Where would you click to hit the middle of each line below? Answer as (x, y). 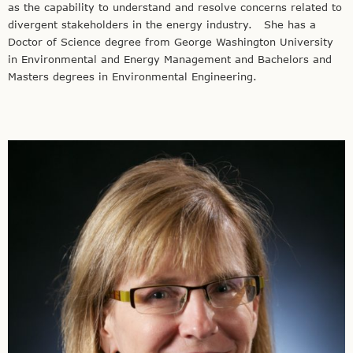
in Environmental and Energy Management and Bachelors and (170, 59)
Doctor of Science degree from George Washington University (171, 42)
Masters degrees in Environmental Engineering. (132, 77)
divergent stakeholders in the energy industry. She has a (162, 25)
